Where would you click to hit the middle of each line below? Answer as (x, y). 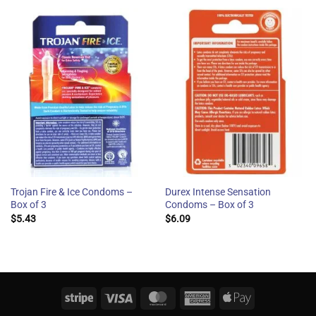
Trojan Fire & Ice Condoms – (71, 192)
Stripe (106, 297)
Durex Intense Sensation (218, 192)
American (233, 297)
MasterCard (199, 297)
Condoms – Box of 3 (209, 205)
